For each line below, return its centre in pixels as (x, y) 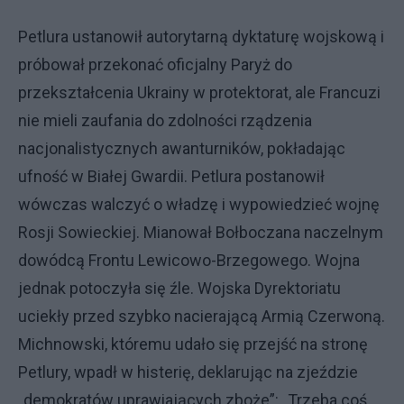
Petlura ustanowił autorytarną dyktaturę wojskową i (201, 37)
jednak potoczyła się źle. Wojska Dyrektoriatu (179, 288)
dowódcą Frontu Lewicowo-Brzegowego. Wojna (189, 260)
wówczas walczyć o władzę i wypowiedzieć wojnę (199, 204)
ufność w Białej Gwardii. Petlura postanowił (171, 176)
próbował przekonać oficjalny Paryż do (155, 64)
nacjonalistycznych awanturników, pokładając (182, 148)
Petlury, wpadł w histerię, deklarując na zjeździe (188, 372)
